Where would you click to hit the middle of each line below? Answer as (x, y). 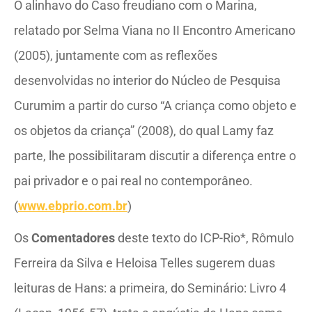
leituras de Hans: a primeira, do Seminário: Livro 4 (150, 288)
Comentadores (73, 238)
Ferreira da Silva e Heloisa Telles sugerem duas (145, 263)
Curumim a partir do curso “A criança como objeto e (155, 106)
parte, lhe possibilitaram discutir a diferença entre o (155, 156)
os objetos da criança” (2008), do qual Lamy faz (144, 131)
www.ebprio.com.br (73, 206)
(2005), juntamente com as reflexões (116, 55)
